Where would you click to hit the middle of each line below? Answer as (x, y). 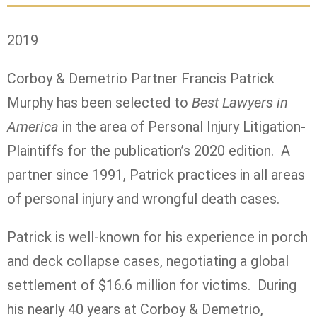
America (33, 126)
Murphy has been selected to (99, 102)
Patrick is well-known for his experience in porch (157, 237)
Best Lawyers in (240, 102)
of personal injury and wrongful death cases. (143, 198)
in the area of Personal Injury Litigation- (182, 126)
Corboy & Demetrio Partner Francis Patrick (141, 78)
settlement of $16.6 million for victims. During (152, 285)
